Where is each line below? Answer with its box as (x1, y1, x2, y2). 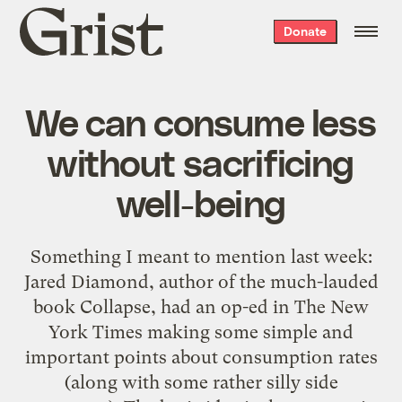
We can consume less (25, 98, 377, 144)
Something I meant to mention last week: (30, 245, 372, 267)
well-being (117, 179, 285, 224)
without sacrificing (48, 138, 354, 184)
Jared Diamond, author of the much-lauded (23, 270, 379, 293)
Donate (283, 23, 327, 39)
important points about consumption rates (24, 345, 378, 368)
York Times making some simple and (48, 320, 354, 343)
